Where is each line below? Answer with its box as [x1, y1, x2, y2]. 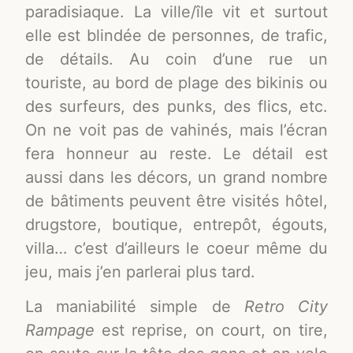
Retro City [243, 297, 328, 317]
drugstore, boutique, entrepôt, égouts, [25, 214, 328, 234]
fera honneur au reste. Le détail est [25, 143, 328, 163]
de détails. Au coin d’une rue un [25, 49, 328, 69]
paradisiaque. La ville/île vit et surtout [25, 2, 328, 21]
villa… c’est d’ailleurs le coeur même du [25, 238, 328, 258]
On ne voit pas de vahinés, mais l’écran [25, 120, 328, 139]
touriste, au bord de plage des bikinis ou [25, 72, 328, 92]
